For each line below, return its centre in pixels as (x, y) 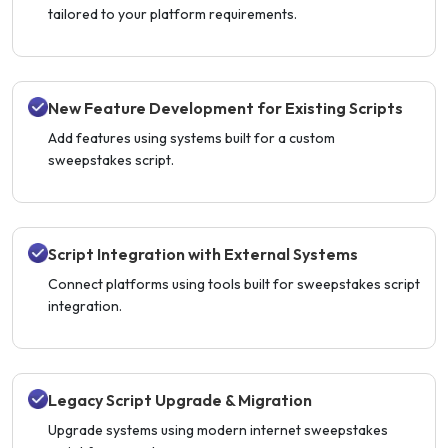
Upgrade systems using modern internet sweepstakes (218, 429)
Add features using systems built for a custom (191, 137)
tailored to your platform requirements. (172, 13)
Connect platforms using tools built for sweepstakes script (234, 283)
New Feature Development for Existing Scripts (225, 107)
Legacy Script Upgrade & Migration (180, 399)
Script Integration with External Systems (203, 253)
